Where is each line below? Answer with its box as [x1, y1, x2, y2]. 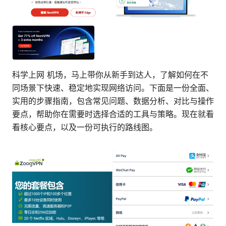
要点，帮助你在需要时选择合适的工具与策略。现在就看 [12, 108, 214, 119]
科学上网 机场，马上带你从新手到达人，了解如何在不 [12, 69, 208, 80]
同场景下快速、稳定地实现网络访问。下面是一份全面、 [12, 82, 214, 93]
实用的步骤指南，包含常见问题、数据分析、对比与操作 [12, 95, 214, 106]
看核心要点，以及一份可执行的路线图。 [12, 122, 157, 132]
